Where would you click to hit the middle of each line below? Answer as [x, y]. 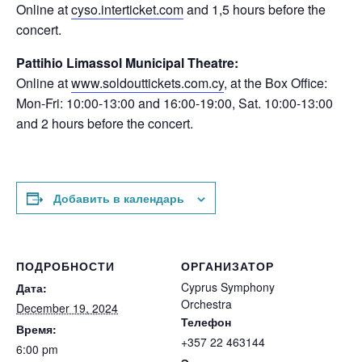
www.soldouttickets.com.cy [147, 83]
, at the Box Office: [276, 83]
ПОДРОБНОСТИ [65, 266]
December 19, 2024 [67, 308]
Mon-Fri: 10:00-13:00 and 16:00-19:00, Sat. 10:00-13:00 [175, 103]
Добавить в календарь [119, 198]
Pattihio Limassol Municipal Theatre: [127, 63]
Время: [36, 329]
